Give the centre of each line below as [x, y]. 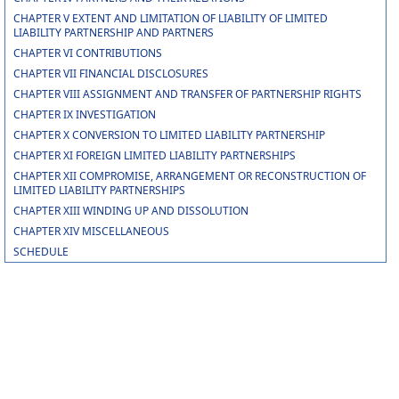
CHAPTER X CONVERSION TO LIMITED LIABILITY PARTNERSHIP [169, 135]
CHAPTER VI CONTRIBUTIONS [87, 53]
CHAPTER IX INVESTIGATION [84, 114]
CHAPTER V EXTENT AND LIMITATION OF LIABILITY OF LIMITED [170, 18]
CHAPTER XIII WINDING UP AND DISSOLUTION [130, 211]
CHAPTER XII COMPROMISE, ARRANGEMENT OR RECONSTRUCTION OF [189, 176]
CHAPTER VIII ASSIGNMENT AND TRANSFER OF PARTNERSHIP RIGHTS [187, 94]
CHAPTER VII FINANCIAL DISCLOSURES [110, 73]
